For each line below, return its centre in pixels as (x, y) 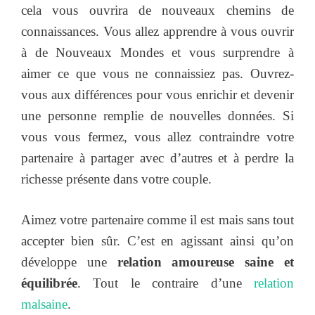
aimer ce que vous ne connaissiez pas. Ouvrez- (157, 73)
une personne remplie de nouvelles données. (149, 115)
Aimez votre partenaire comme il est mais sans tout (157, 220)
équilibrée (49, 283)
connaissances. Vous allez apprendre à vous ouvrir (157, 31)
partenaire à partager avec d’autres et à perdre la (157, 157)
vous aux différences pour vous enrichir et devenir (157, 94)
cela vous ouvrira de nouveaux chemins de (157, 10)
